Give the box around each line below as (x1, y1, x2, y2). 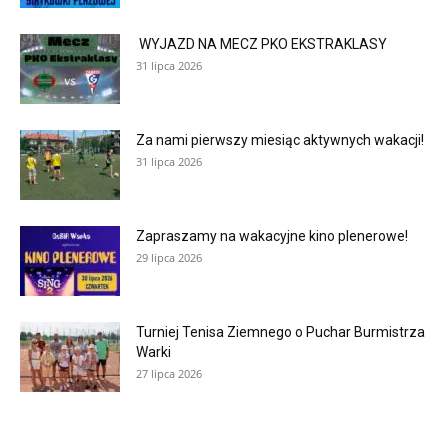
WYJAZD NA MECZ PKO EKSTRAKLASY (136, 36, 390, 52)
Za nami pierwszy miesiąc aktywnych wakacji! (136, 132, 424, 148)
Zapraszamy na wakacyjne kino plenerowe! (136, 228, 408, 244)
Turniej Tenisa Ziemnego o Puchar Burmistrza (136, 324, 425, 340)
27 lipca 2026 (136, 366, 202, 381)
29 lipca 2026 (136, 250, 202, 265)
